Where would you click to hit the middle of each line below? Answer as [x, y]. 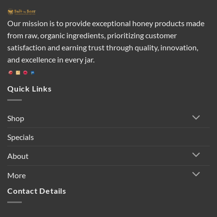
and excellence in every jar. [51, 59]
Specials [21, 137]
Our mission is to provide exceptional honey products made [106, 23]
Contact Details [37, 190]
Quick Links [30, 88]
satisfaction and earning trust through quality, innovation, [103, 47]
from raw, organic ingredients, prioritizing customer [92, 35]
